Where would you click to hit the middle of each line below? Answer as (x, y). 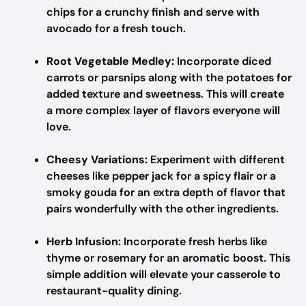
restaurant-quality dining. (114, 291)
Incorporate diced (223, 61)
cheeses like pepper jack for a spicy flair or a (161, 176)
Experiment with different (216, 159)
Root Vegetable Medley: (110, 61)
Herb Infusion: (84, 241)
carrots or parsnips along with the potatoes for (169, 78)
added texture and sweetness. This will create (165, 94)
